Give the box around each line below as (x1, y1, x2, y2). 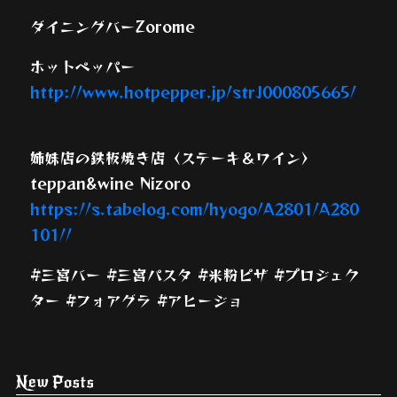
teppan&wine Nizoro (29, 172, 191, 194)
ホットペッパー (29, 55, 136, 77)
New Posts (15, 371, 94, 392)
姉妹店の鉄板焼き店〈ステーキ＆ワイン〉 (29, 146, 316, 168)
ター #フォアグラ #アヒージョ (29, 289, 243, 311)
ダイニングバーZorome (29, 15, 195, 37)
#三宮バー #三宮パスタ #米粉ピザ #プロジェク (29, 263, 360, 285)
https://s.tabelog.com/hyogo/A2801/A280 (29, 198, 359, 220)
